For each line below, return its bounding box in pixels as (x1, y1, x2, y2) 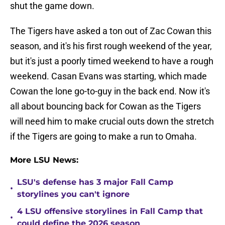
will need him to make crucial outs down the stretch (10, 116, 214, 127)
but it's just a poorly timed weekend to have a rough (10, 56, 213, 67)
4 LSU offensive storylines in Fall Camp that (17, 206, 203, 216)
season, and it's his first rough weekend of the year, (10, 41, 212, 52)
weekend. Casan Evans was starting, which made (10, 71, 207, 82)
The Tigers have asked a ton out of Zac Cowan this (10, 26, 211, 37)
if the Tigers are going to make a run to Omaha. (10, 131, 197, 142)
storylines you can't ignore (17, 189, 130, 199)
